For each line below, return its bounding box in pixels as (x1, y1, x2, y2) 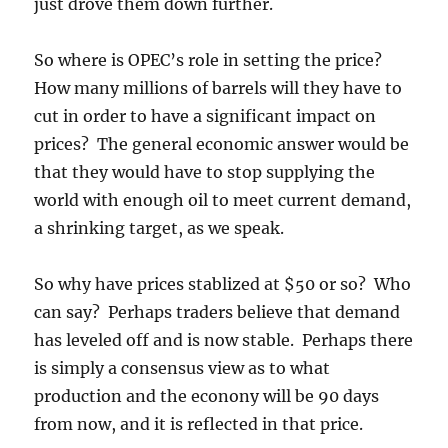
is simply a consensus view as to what (34, 358, 331, 378)
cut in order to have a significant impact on (34, 106, 377, 126)
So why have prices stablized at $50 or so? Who (34, 274, 412, 294)
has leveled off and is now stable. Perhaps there (34, 330, 414, 350)
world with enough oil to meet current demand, (34, 190, 412, 210)
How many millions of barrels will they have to (34, 78, 403, 98)
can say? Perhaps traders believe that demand (34, 302, 401, 322)
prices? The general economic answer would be (34, 134, 410, 154)
